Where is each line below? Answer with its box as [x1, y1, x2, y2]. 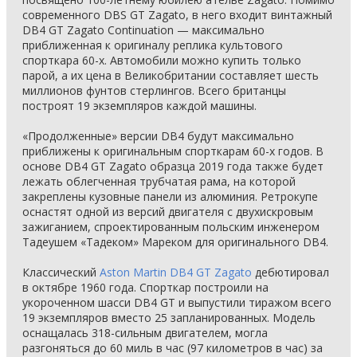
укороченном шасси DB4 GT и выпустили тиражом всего [22, 295, 331, 310]
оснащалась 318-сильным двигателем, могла [22, 325, 268, 340]
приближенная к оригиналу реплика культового [22, 37, 283, 53]
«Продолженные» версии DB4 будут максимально [22, 128, 294, 143]
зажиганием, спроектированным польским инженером [22, 219, 320, 234]
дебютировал [252, 265, 329, 280]
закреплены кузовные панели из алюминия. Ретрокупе [22, 189, 318, 204]
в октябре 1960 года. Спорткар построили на [22, 280, 269, 295]
